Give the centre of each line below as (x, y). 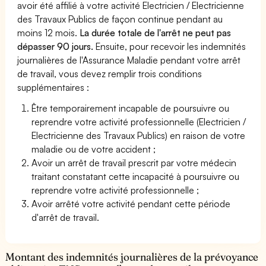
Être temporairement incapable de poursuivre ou (131, 108)
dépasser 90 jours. (56, 46)
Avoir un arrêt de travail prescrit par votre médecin (134, 162)
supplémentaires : (53, 87)
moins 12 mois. (47, 32)
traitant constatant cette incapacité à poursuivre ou (136, 176)
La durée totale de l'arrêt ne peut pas (154, 32)
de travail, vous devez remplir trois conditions (110, 73)
